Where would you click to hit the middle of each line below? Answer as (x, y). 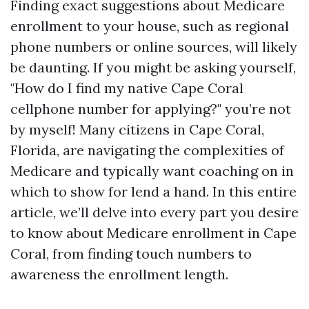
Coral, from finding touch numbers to (131, 253)
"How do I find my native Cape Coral (127, 88)
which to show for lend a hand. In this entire (153, 191)
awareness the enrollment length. (119, 274)
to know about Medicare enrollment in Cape (153, 233)
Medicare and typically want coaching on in (152, 171)
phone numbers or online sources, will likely (154, 47)
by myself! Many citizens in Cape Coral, (137, 129)
